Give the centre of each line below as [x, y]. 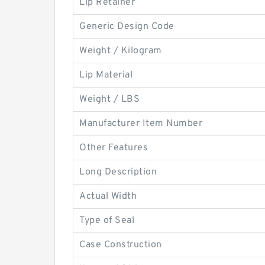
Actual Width [108, 196]
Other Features [114, 148]
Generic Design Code [127, 27]
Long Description [118, 172]
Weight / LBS [109, 99]
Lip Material [106, 75]
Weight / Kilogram [121, 51]
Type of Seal [107, 221]
